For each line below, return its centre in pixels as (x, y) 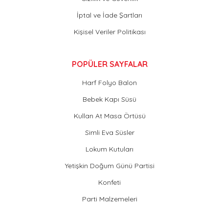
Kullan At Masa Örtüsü (109, 116)
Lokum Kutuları (109, 149)
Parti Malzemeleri (109, 199)
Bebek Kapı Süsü (109, 99)
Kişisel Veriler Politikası (109, 32)
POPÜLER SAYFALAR (109, 64)
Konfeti (109, 182)
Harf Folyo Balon (109, 82)
